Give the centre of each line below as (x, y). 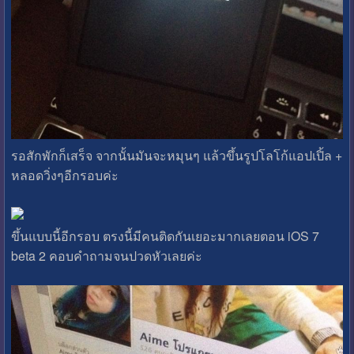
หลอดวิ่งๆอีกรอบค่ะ (64, 175)
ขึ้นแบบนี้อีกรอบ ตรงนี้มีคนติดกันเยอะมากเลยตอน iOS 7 (165, 235)
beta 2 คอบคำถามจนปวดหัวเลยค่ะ (106, 255)
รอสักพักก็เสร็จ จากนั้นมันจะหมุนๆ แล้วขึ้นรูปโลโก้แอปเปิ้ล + (176, 155)
